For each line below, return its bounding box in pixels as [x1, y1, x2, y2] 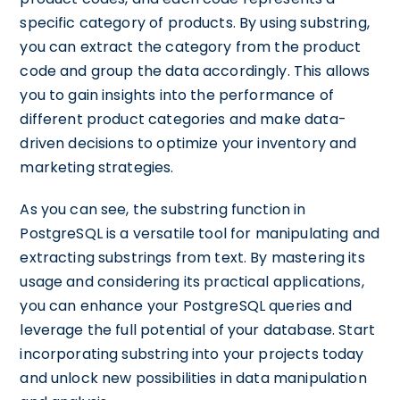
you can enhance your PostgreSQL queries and [20, 296, 352, 316]
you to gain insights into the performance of [20, 85, 334, 105]
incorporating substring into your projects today [20, 344, 364, 364]
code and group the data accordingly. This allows [20, 61, 371, 81]
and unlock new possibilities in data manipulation [20, 368, 367, 388]
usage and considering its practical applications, [20, 271, 364, 292]
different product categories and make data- [20, 109, 346, 129]
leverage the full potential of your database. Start [20, 320, 376, 340]
